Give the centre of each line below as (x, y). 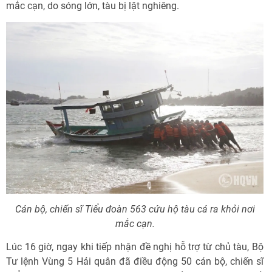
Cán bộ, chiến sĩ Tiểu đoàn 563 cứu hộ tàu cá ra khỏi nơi (135, 209)
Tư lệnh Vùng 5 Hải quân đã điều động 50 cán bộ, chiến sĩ (135, 261)
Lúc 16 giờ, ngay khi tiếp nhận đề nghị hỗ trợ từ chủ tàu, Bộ (135, 246)
